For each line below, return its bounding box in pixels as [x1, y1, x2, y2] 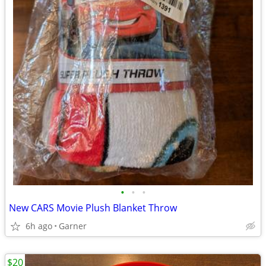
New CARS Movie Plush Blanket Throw [9, 201, 177, 214]
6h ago [26, 220, 52, 232]
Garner [59, 220, 87, 232]
